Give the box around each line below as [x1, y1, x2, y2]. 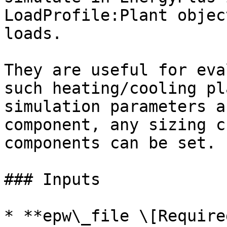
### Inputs [4, 170, 100, 188]
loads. [4, 24, 62, 43]
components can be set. [4, 134, 216, 152]
